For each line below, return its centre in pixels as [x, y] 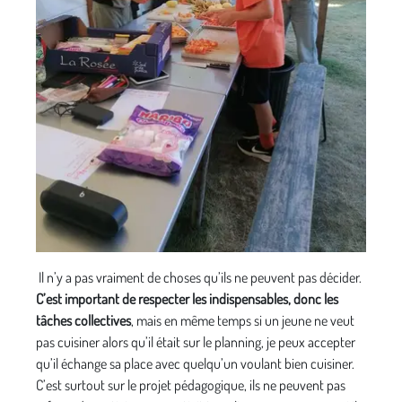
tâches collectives [83, 320]
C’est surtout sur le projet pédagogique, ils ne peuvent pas [191, 385]
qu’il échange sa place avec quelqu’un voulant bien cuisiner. [195, 363]
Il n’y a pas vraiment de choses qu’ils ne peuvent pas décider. [199, 277]
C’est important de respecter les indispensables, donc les [187, 298]
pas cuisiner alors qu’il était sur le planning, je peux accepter [196, 341]
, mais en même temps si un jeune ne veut [243, 320]
